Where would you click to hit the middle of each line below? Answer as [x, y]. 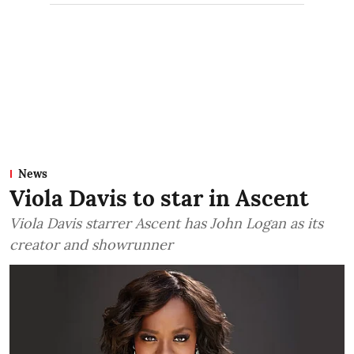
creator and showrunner [91, 244]
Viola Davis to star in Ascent [159, 198]
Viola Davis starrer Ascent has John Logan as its [166, 223]
